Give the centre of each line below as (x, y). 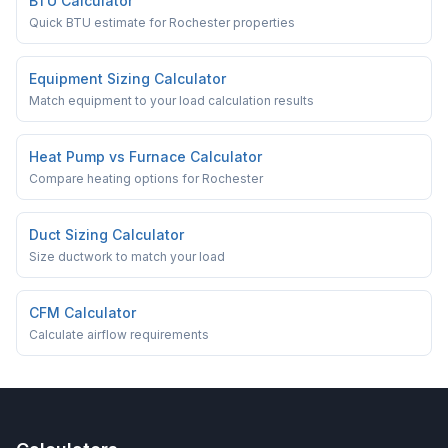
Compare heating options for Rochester (146, 178)
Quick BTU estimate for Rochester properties (162, 22)
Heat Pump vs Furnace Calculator (145, 156)
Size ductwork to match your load (127, 256)
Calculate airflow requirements (119, 334)
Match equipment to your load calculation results (171, 100)
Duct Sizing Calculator (106, 234)
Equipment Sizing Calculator (127, 78)
